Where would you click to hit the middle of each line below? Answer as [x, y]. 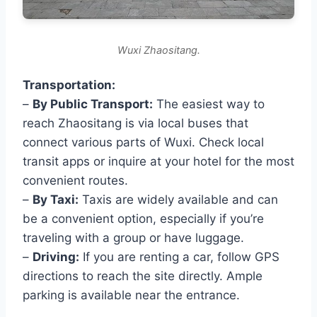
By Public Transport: [93, 104]
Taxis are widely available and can [178, 200]
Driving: [56, 257]
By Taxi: [56, 200]
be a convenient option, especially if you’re [143, 219]
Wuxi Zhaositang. [158, 50]
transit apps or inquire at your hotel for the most [158, 162]
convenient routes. [75, 181]
